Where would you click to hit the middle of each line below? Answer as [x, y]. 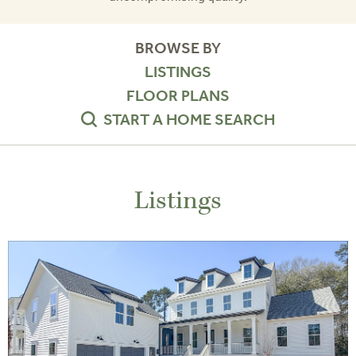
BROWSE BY [178, 48]
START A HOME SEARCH [189, 120]
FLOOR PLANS [178, 96]
